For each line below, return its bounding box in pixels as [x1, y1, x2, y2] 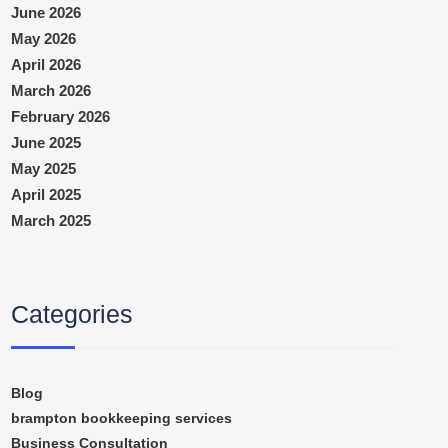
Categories [11, 299, 134, 328]
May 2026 [11, 29, 77, 47]
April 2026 [11, 55, 82, 73]
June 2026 [11, 3, 82, 21]
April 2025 [11, 185, 82, 203]
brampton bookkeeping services [11, 410, 233, 427]
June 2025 [11, 133, 82, 151]
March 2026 [11, 81, 92, 99]
